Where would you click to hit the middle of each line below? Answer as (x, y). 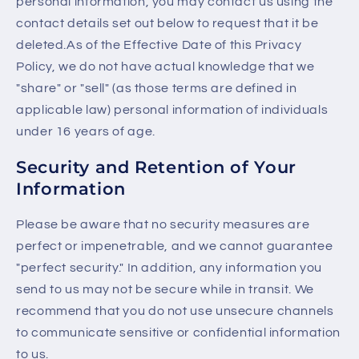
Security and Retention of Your (156, 167)
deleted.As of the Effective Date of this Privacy (159, 45)
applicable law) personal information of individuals (172, 110)
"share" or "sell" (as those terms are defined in (157, 89)
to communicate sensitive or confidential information (178, 332)
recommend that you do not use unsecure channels (175, 311)
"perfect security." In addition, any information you (169, 267)
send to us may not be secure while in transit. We (165, 289)
